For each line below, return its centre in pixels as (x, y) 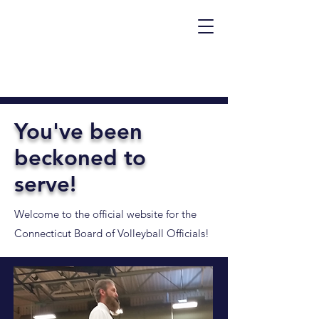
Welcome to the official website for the (105, 214)
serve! (45, 184)
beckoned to (80, 158)
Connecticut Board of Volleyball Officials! (112, 233)
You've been (78, 131)
